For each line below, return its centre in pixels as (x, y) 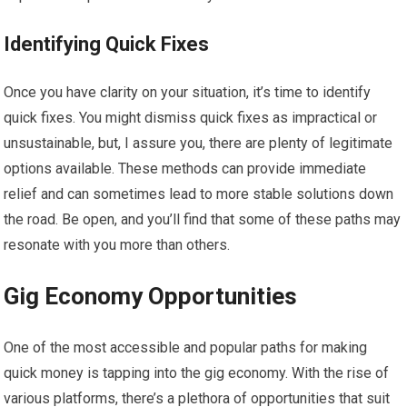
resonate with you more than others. (117, 245)
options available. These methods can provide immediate (185, 169)
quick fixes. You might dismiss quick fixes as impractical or (191, 118)
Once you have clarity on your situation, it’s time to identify (188, 92)
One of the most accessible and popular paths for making (186, 347)
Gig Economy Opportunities (151, 296)
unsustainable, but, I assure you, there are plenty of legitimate (199, 143)
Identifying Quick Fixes (107, 44)
